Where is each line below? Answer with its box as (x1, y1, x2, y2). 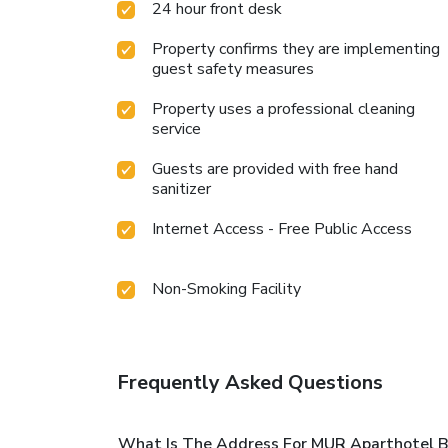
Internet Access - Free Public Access (152, 218, 412, 241)
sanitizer (152, 178, 211, 201)
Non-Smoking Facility (152, 278, 301, 301)
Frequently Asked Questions (117, 369, 383, 397)
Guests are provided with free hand (152, 158, 398, 181)
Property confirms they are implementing (152, 38, 440, 61)
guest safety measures (152, 58, 314, 81)
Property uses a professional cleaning (152, 98, 415, 121)
